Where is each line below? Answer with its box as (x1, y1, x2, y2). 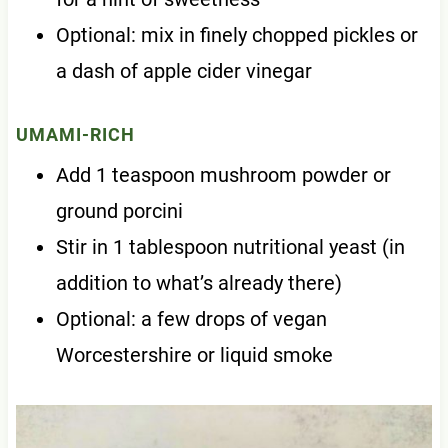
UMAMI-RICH (15, 124, 135, 146)
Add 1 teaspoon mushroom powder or (55, 163, 391, 188)
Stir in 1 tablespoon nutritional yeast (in (55, 235, 405, 260)
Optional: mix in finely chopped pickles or (55, 23, 418, 48)
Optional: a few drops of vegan (55, 307, 327, 332)
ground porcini (55, 199, 183, 224)
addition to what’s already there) (55, 271, 342, 296)
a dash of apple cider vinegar (55, 59, 312, 84)
